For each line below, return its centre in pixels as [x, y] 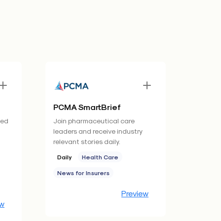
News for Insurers [83, 173]
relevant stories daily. [87, 141]
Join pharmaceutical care [94, 121]
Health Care [100, 157]
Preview [135, 193]
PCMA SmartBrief [87, 107]
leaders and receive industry [98, 131]
